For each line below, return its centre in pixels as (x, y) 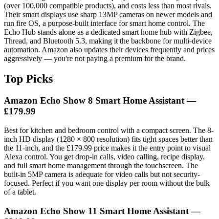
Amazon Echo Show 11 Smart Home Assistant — (102, 211)
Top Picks (28, 79)
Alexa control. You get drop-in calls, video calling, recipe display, (104, 157)
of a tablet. (20, 192)
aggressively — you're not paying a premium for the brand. (95, 58)
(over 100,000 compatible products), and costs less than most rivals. (108, 5)
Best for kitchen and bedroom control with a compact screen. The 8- (109, 131)
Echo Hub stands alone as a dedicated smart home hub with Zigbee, (108, 32)
